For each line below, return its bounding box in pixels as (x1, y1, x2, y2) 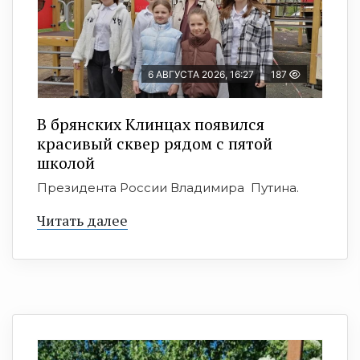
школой (37, 152, 95, 174)
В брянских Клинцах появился (37, 113, 264, 135)
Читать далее (37, 211, 128, 230)
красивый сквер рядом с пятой (37, 133, 272, 154)
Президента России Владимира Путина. (37, 180, 299, 195)
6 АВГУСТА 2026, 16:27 (148, 68, 254, 80)
